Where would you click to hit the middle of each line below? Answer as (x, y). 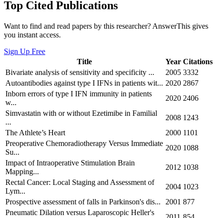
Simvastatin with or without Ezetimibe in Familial (81, 113)
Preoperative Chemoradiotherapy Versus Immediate (84, 144)
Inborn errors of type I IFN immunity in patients (79, 94)
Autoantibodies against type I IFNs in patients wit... (84, 83)
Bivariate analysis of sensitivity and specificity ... (80, 73)
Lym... (15, 191)
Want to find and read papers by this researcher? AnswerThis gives (106, 26)
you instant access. (32, 35)
